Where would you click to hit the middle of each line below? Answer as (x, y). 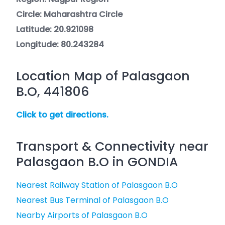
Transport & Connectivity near (112, 146)
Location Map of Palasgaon (103, 76)
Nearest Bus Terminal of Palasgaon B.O (92, 200)
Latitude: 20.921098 (55, 29)
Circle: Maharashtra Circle (69, 14)
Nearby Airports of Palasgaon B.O (82, 215)
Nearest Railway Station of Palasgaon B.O (97, 185)
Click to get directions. (62, 115)
